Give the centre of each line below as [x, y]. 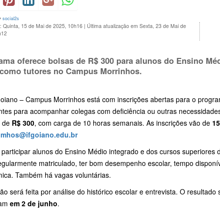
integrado [125, 151]
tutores [39, 71]
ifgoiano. [41, 135]
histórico [101, 192]
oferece [33, 61]
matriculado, [59, 163]
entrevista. [163, 192]
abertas [163, 99]
